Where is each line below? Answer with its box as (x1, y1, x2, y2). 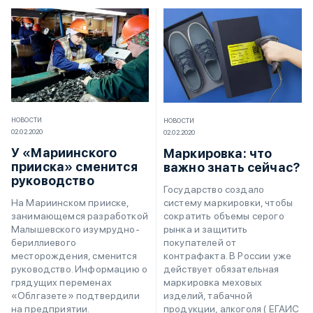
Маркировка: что (163, 145, 272, 161)
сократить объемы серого (163, 210, 284, 221)
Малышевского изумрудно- (11, 224, 140, 235)
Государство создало (163, 183, 265, 195)
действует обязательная (163, 263, 279, 275)
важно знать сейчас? (163, 159, 300, 175)
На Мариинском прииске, (11, 197, 129, 209)
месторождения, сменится (11, 250, 137, 262)
